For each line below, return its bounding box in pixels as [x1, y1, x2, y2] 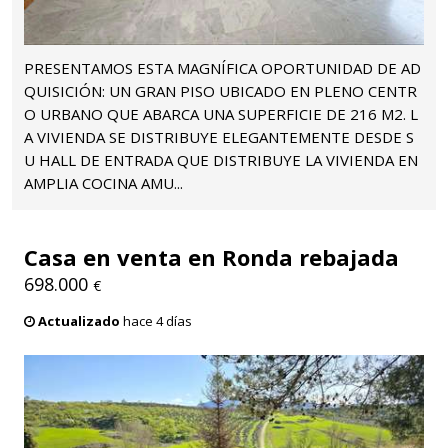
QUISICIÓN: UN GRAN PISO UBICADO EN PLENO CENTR [24, 81, 417, 102]
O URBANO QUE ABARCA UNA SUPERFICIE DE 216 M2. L [24, 104, 418, 125]
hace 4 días [120, 312, 192, 331]
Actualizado [38, 312, 120, 331]
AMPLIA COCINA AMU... [24, 173, 183, 194]
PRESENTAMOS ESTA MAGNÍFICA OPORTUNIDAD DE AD [24, 58, 421, 79]
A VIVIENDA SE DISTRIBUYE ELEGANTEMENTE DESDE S [24, 127, 414, 148]
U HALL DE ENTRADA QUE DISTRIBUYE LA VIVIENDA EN [24, 150, 418, 171]
